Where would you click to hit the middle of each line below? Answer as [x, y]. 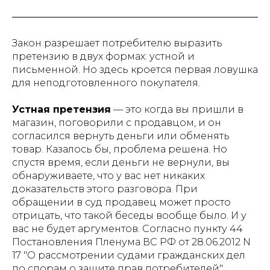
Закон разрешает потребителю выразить [117, 43]
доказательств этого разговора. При [105, 189]
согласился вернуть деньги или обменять [121, 136]
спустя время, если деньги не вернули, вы [121, 162]
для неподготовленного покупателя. [106, 83]
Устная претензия [61, 109]
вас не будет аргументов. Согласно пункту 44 [127, 229]
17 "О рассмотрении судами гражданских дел [129, 255]
